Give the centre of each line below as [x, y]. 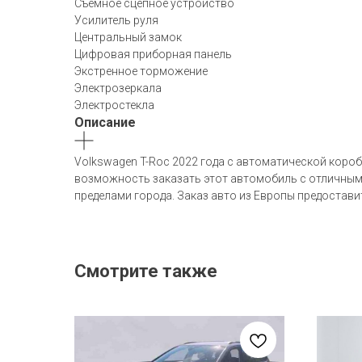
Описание [105, 122]
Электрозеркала [118, 88]
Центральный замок [128, 37]
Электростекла [114, 105]
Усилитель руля [116, 20]
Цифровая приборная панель [153, 54]
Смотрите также [146, 271]
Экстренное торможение [141, 71]
